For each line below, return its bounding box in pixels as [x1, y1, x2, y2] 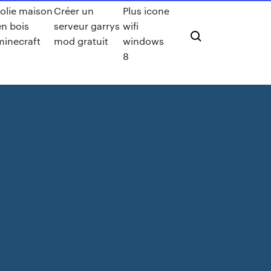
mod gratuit [53, 34, 108, 47]
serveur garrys [53, 19, 120, 32]
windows [122, 34, 164, 47]
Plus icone [122, 4, 169, 17]
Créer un [53, 4, 94, 17]
